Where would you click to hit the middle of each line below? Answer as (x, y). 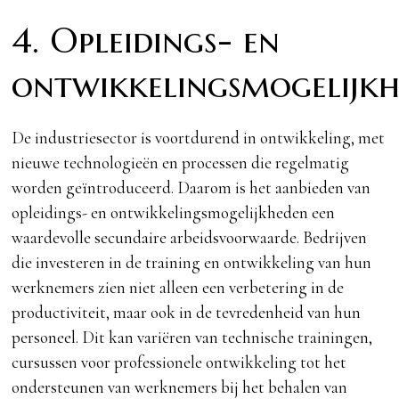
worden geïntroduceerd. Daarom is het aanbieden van (191, 187)
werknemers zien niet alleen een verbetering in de (178, 287)
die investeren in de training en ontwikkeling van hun (192, 262)
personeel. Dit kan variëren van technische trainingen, (192, 337)
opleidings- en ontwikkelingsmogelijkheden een (174, 212)
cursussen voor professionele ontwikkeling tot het (179, 362)
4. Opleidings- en (146, 40)
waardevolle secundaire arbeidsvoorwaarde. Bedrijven (190, 237)
